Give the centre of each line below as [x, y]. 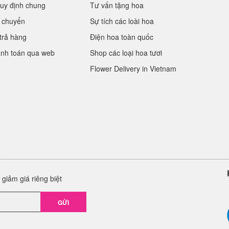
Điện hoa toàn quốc [122, 37]
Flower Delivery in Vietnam [133, 68]
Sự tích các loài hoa [122, 21]
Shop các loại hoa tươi [126, 53]
